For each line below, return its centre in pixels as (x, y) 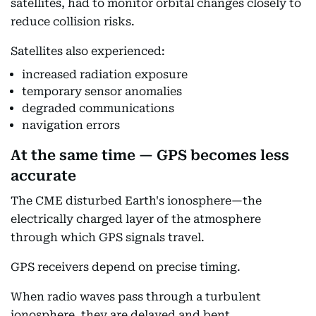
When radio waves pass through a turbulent (136, 296)
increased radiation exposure (105, 74)
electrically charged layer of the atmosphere (136, 219)
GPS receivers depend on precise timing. (126, 267)
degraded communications (98, 108)
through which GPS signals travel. (108, 237)
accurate (43, 175)
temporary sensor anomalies (102, 91)
